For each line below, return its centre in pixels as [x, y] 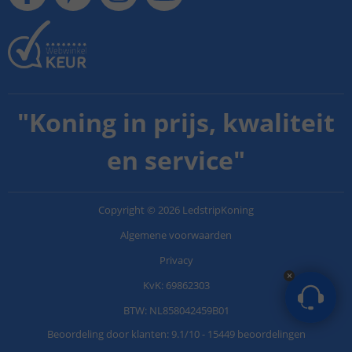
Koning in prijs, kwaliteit [182, 122]
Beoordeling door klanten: [109, 334]
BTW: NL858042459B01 [176, 310]
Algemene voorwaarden [176, 235]
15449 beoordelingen [256, 334]
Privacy [176, 260]
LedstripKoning [218, 210]
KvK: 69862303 [176, 285]
